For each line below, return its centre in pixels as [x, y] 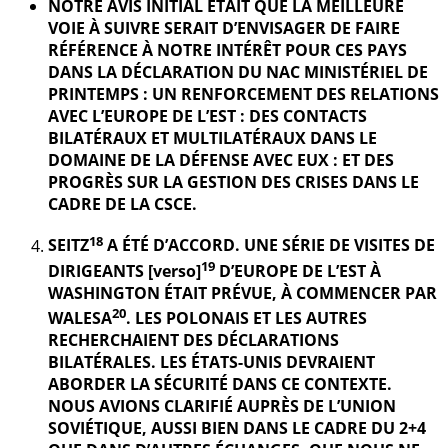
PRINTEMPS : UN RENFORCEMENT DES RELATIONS [243, 94]
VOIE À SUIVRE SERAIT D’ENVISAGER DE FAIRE [224, 28]
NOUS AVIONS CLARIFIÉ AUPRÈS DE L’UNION [222, 406]
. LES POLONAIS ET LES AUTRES [246, 318]
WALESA [80, 318]
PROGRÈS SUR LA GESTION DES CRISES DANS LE [233, 182]
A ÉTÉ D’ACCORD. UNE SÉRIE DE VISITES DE [269, 245]
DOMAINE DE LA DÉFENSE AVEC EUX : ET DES [221, 160]
